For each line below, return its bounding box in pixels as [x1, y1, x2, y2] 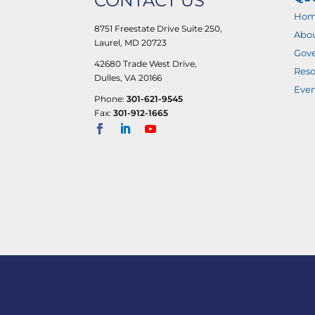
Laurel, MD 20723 [94, 37, 167, 48]
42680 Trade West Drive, [94, 58, 198, 69]
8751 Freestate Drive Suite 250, [94, 22, 223, 34]
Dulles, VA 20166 [94, 72, 162, 83]
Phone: [94, 93, 127, 104]
